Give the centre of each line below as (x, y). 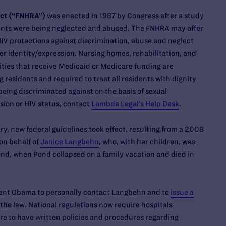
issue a (182, 192)
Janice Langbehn (69, 142)
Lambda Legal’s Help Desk (135, 104)
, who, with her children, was (147, 142)
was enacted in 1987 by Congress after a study (124, 16)
